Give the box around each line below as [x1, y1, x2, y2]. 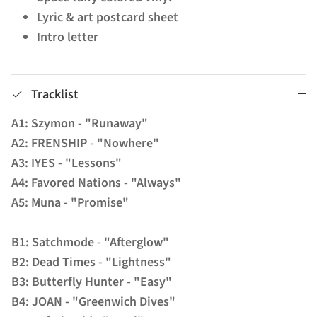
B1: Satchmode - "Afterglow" [11, 233, 169, 251]
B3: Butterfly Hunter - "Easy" [11, 272, 172, 291]
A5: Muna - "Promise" [11, 193, 129, 212]
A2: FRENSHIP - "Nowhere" [11, 134, 159, 152]
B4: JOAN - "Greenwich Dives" [11, 292, 175, 311]
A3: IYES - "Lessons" [11, 154, 122, 172]
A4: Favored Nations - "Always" [11, 173, 181, 192]
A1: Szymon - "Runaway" [11, 114, 148, 132]
